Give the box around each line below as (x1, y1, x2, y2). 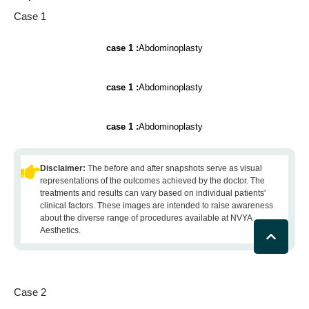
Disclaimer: (40, 163, 88, 173)
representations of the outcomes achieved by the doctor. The (40, 176, 265, 186)
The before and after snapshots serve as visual (88, 163, 262, 173)
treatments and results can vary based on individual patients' (40, 188, 266, 198)
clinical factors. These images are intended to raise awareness (40, 201, 273, 210)
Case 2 (14, 286, 46, 298)
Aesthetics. (40, 226, 81, 235)
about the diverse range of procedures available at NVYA (40, 213, 252, 223)
